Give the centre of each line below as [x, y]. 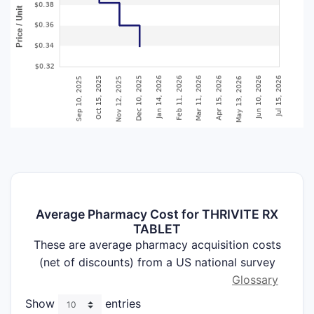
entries [121, 304]
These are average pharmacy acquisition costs [157, 245]
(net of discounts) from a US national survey [157, 262]
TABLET [157, 229]
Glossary [255, 280]
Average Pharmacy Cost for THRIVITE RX [157, 214]
